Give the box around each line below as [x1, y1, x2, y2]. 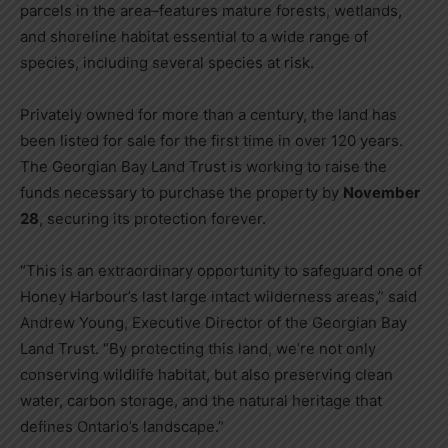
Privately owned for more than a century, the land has [20, 105, 397, 125]
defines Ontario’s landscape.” [20, 417, 224, 437]
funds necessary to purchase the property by [20, 183, 343, 203]
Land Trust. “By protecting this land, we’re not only [20, 339, 376, 359]
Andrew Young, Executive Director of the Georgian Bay [20, 313, 407, 333]
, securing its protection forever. [39, 209, 266, 229]
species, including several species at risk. [20, 53, 314, 73]
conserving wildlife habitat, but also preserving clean [20, 365, 393, 385]
